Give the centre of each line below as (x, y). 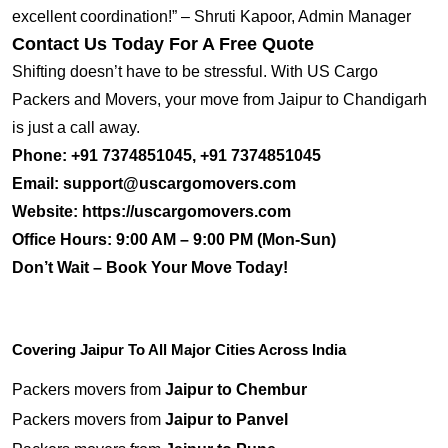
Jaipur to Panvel (226, 420)
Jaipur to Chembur (236, 390)
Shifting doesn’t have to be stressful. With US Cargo (195, 72)
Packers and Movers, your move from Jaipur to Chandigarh (219, 100)
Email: (35, 184)
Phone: (41, 156)
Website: (45, 212)
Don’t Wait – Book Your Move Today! (150, 268)
